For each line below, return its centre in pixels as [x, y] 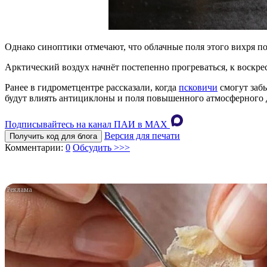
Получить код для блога [53, 136]
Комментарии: [35, 147]
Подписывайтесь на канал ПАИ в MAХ [86, 124]
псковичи [198, 87]
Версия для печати [142, 135]
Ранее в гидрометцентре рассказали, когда [92, 87]
